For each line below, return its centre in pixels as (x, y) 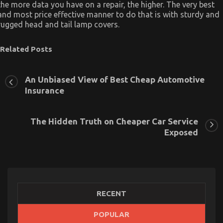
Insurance (45, 91)
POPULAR (111, 215)
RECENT (111, 194)
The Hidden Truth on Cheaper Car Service (114, 121)
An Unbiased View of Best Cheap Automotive (115, 80)
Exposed (181, 132)
